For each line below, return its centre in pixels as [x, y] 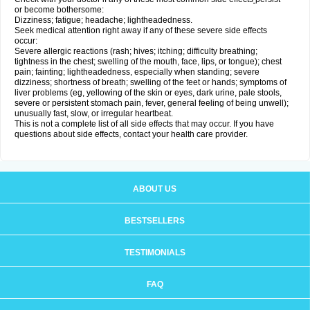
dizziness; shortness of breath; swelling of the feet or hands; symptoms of [151, 82]
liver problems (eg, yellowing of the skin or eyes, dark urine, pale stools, [148, 93]
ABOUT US [155, 189]
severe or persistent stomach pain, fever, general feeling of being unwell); [152, 103]
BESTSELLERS [155, 221]
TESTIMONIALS [155, 253]
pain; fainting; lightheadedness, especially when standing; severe [137, 72]
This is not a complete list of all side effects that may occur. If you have [144, 124]
